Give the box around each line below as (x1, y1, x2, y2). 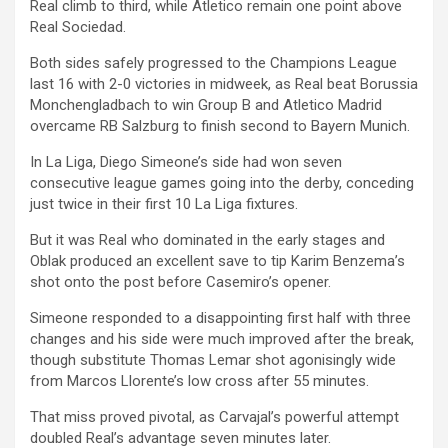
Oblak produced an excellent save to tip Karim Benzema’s (30, 251, 405, 270)
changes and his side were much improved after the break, (30, 329, 414, 348)
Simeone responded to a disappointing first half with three (30, 308, 411, 327)
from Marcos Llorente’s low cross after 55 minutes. (30, 371, 369, 390)
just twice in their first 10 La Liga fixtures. (30, 194, 298, 213)
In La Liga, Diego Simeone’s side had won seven (30, 152, 342, 171)
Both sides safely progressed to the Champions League (30, 53, 397, 72)
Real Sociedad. (30, 17, 126, 36)
